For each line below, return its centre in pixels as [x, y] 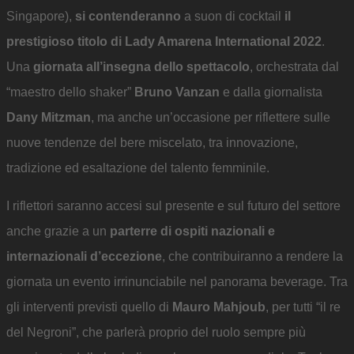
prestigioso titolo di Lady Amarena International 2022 [164, 42]
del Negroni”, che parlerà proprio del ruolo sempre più [156, 333]
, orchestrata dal [294, 67]
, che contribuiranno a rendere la [252, 257]
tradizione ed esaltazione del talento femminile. [138, 168]
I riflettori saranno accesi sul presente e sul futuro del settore [173, 206]
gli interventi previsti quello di [89, 307]
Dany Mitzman [49, 118]
